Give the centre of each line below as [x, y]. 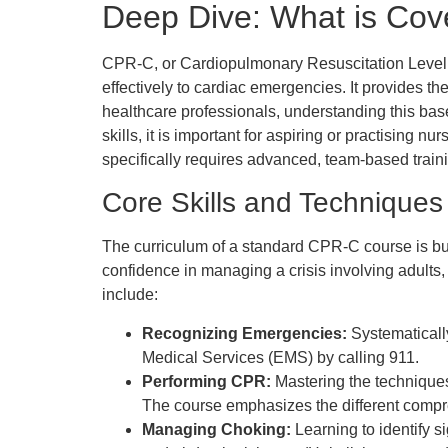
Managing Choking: [216, 429]
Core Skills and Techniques [272, 203]
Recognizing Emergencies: [244, 333]
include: [130, 295]
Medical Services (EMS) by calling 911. [280, 357]
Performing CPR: [206, 381]
